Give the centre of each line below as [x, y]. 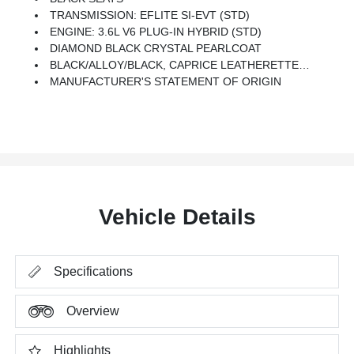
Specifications [94, 271]
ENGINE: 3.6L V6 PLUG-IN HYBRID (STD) [156, 31]
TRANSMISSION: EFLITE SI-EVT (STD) [150, 15]
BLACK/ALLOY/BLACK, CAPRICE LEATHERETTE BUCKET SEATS [175, 64]
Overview [93, 311]
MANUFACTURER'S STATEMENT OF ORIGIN [166, 81]
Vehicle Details [177, 217]
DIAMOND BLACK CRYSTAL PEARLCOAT [156, 48]
